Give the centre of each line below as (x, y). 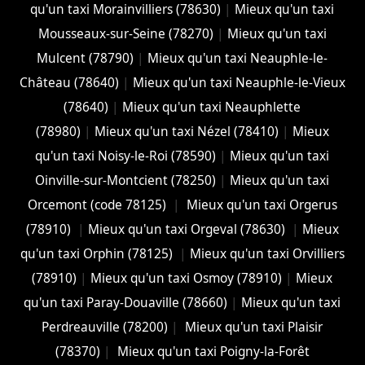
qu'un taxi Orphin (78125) (98, 253)
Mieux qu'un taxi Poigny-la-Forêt (211, 351)
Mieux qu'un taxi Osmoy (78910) (187, 278)
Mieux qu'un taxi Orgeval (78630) (188, 229)
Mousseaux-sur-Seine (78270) (125, 33)
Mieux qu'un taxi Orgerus (260, 204)
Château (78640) (69, 82)
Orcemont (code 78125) (98, 204)
